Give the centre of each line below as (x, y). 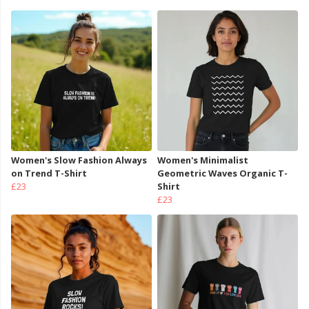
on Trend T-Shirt (49, 173)
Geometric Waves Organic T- (222, 173)
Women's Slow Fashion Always (79, 160)
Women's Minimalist (203, 160)
